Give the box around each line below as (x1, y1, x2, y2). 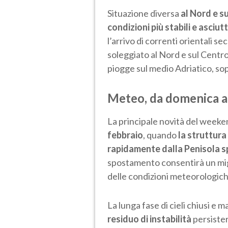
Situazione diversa (107, 7, 181, 19)
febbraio (107, 129, 143, 140)
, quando (143, 129, 178, 140)
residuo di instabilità (107, 213, 193, 224)
